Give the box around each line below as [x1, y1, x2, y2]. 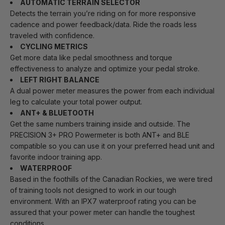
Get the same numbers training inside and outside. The [10, 120, 190, 129]
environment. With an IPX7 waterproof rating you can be [10, 197, 196, 206]
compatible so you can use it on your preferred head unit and [10, 142, 214, 151]
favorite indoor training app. [10, 153, 102, 162]
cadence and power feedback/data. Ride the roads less [10, 20, 197, 29]
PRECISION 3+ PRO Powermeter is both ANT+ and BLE [10, 131, 189, 140]
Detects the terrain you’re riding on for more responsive [10, 9, 196, 18]
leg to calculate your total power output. [10, 97, 142, 106]
